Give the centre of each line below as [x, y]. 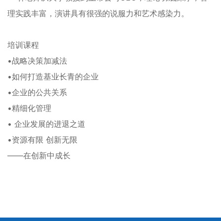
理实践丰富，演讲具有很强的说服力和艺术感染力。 [98, 14]
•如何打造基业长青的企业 [53, 77]
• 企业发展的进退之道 [46, 124]
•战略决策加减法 [37, 61]
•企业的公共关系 [37, 92]
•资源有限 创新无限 [42, 140]
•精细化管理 [29, 108]
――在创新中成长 [39, 156]
